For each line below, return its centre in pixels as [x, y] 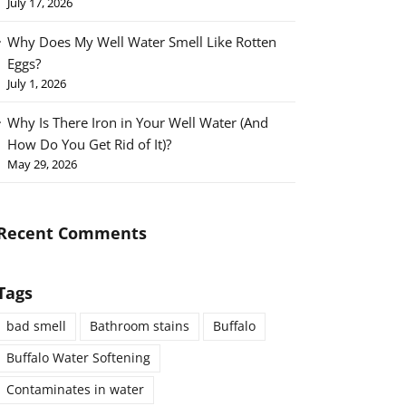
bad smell [36, 327]
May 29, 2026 [42, 164]
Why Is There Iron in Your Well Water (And [138, 123]
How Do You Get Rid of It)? [89, 145]
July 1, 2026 [37, 84]
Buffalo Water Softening [78, 358]
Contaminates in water [75, 390]
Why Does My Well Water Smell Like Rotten [142, 42]
